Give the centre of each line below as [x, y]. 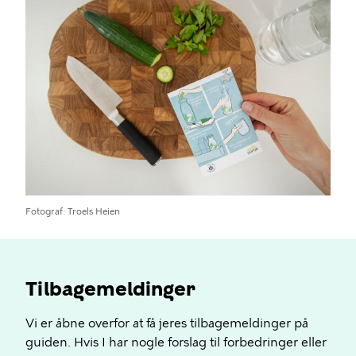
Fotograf [44, 211]
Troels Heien [94, 211]
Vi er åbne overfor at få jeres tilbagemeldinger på [167, 323]
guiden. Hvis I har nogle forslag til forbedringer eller [176, 342]
